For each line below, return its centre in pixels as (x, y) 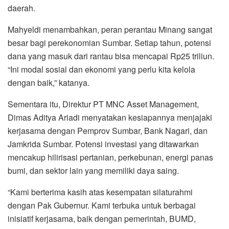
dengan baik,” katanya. (49, 83)
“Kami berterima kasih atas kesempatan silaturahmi (100, 192)
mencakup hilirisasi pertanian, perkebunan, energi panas (110, 157)
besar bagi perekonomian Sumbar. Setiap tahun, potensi (109, 43)
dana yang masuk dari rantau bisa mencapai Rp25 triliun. (111, 56)
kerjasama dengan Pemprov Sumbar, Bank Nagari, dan (108, 131)
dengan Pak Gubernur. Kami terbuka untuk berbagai (102, 205)
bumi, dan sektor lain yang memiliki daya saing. (93, 171)
